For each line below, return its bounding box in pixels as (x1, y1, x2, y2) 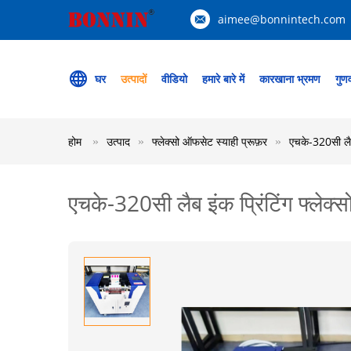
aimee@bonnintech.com (218, 12, 346, 27)
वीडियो (161, 71, 187, 86)
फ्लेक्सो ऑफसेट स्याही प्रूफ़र (152, 134, 267, 149)
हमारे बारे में (202, 71, 244, 86)
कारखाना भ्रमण (259, 71, 320, 86)
